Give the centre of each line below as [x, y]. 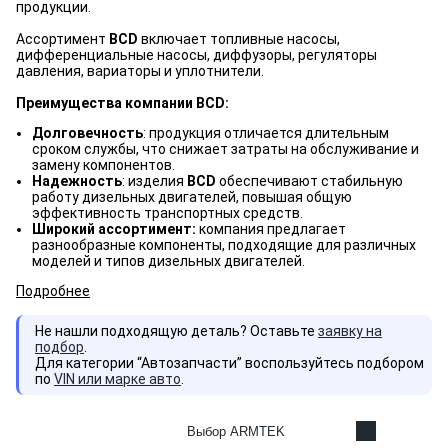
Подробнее [53, 291]
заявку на [350, 331]
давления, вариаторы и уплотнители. [140, 71]
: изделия [154, 181]
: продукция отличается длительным [266, 133]
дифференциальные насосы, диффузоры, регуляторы [196, 55]
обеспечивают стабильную [311, 181]
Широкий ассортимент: [114, 229]
